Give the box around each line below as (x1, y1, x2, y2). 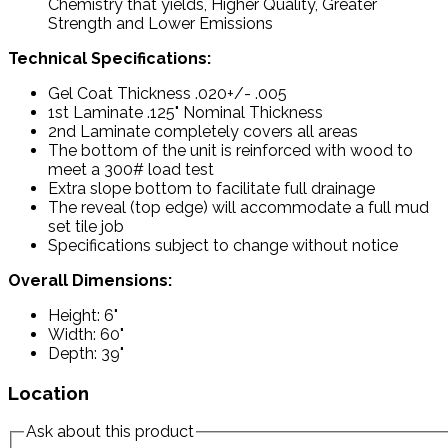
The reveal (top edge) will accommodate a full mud (48, 197, 429, 217)
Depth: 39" (48, 343, 124, 363)
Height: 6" (48, 305, 118, 325)
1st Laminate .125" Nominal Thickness (48, 102, 323, 122)
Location (8, 381, 89, 404)
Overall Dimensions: (8, 270, 172, 290)
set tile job (48, 216, 124, 236)
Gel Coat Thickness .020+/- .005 (48, 83, 287, 103)
